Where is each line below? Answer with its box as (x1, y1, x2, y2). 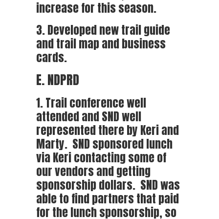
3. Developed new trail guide (36, 21, 170, 39)
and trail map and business (36, 35, 166, 52)
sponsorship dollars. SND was (36, 176, 180, 194)
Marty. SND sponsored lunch (36, 135, 173, 153)
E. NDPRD (36, 70, 79, 89)
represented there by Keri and (36, 121, 179, 139)
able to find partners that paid (36, 190, 179, 207)
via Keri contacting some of (36, 149, 166, 166)
